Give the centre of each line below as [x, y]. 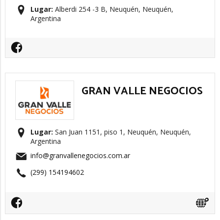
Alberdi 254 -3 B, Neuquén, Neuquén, [113, 9]
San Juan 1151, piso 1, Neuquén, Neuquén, [122, 132]
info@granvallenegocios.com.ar [80, 155]
